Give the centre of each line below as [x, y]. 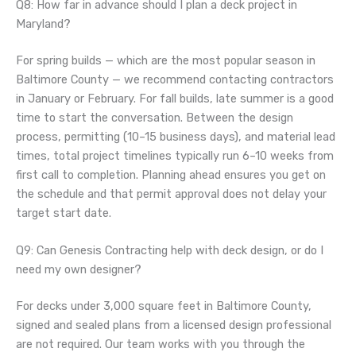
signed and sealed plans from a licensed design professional [174, 325]
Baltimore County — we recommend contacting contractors [175, 79]
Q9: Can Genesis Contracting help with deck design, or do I [170, 251]
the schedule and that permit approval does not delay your [171, 193]
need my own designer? [79, 270]
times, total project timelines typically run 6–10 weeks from [175, 155]
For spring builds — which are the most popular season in [166, 60]
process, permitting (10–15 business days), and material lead [176, 136]
